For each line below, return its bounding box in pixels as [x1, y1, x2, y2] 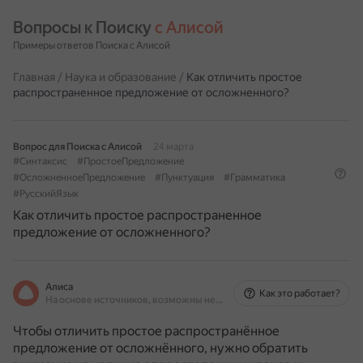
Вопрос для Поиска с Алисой [13, 141, 142, 152]
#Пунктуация [155, 172, 214, 183]
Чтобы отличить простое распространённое [13, 323, 280, 339]
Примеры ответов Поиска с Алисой [13, 40, 170, 51]
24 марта [153, 141, 194, 152]
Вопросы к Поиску [13, 18, 155, 37]
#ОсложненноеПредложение [13, 172, 145, 183]
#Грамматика [224, 172, 285, 183]
